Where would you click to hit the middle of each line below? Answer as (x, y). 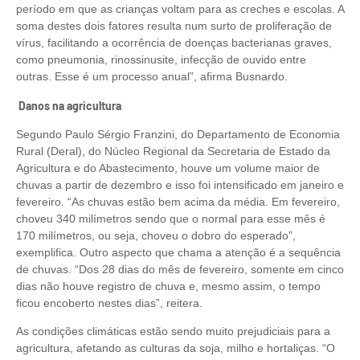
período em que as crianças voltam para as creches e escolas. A (180, 9)
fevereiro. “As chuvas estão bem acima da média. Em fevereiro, (178, 202)
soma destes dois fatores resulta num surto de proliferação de (174, 26)
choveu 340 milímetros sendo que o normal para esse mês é (171, 219)
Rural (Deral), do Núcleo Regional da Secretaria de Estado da (173, 151)
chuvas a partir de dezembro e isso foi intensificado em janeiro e (180, 185)
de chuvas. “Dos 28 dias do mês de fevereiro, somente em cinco (180, 270)
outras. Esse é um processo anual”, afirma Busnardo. (152, 77)
